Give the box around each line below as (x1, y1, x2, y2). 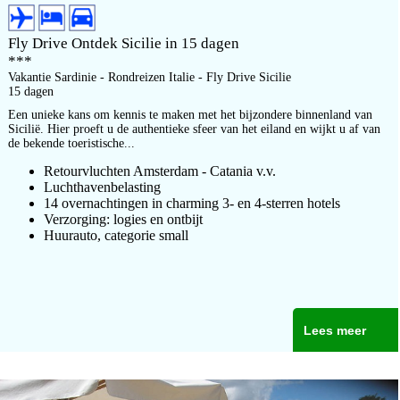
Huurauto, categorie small (44, 228, 188, 243)
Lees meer (303, 323, 366, 337)
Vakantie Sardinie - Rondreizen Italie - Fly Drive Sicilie (8, 71, 291, 84)
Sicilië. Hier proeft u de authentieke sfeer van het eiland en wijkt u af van (8, 122, 380, 136)
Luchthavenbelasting (44, 179, 161, 195)
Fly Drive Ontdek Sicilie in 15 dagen (8, 35, 239, 52)
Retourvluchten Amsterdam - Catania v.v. (44, 163, 276, 179)
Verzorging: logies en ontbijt (44, 212, 203, 227)
